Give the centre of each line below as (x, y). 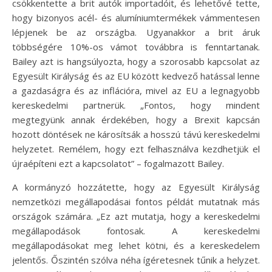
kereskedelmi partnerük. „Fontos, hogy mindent (136, 105)
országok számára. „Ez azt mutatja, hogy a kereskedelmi (136, 216)
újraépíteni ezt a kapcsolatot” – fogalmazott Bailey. (118, 163)
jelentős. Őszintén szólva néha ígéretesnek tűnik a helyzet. (136, 260)
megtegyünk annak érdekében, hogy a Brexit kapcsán (136, 119)
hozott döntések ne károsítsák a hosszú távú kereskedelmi (136, 134)
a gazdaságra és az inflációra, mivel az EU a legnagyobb (136, 90)
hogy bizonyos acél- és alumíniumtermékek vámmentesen (136, 17)
